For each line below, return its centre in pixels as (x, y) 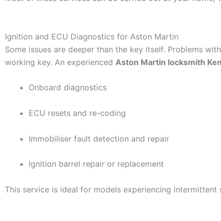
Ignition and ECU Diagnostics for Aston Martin (92, 36)
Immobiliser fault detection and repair (99, 138)
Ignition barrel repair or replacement (96, 164)
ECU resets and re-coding (77, 113)
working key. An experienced (60, 62)
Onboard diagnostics (68, 88)
